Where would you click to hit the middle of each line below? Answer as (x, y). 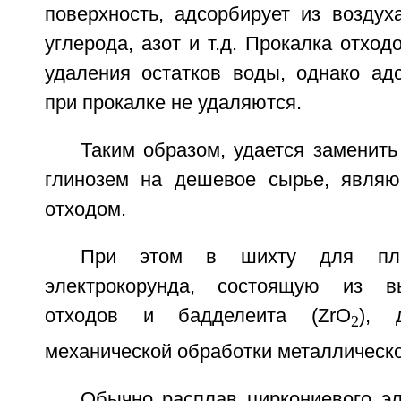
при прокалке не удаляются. (173, 103)
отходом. (85, 210)
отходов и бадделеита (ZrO (198, 316)
